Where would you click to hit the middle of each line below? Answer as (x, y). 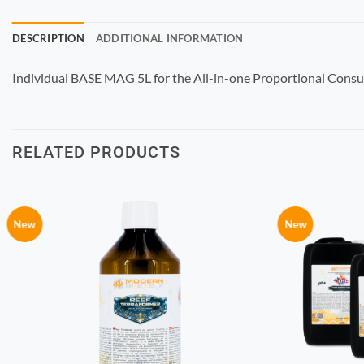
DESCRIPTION (48, 38)
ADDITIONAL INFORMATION (169, 38)
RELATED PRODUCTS (96, 152)
